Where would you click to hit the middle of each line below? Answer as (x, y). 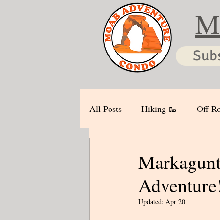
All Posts (106, 109)
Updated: (152, 202)
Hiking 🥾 (159, 109)
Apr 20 (175, 202)
